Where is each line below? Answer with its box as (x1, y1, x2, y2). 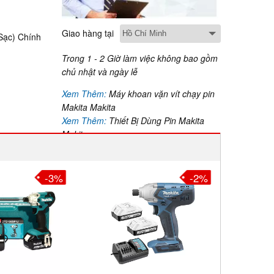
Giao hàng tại (62, 27, 114, 39)
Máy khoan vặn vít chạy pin (109, 87, 215, 100)
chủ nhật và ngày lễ (62, 65, 138, 78)
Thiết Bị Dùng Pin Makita (109, 114, 204, 127)
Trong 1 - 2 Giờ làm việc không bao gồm (62, 52, 218, 64)
